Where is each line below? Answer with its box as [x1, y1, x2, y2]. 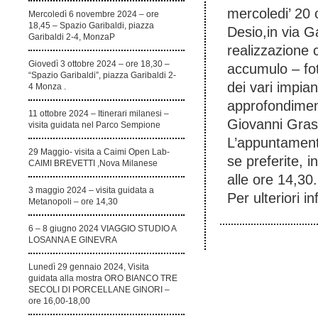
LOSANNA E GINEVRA [28, 235, 117, 246]
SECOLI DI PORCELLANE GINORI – [28, 285, 170, 295]
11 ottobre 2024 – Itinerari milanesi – [28, 109, 169, 119]
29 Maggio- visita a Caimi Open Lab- [28, 147, 170, 158]
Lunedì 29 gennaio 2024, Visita [28, 262, 149, 273]
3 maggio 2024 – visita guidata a [28, 185, 154, 196]
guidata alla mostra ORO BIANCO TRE [28, 273, 177, 284]
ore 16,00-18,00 [28, 296, 90, 307]
